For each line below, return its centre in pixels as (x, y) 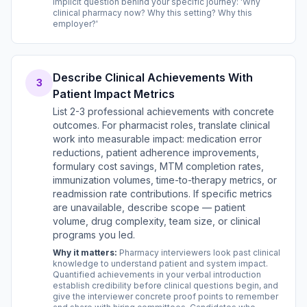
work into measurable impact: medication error (157, 139)
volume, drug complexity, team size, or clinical (157, 221)
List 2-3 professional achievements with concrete (163, 111)
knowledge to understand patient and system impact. (160, 263)
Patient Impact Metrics (114, 94)
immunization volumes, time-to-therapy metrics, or (165, 180)
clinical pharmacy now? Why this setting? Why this (152, 13)
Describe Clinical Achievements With (153, 77)
